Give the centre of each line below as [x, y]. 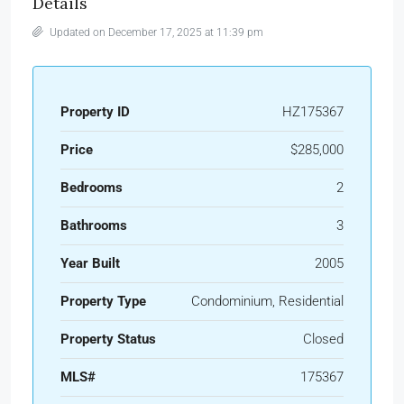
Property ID [95, 111]
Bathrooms [94, 225]
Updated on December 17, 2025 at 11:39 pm [155, 32]
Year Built [90, 263]
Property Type [103, 301]
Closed [323, 339]
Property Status [108, 339]
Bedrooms [92, 187]
